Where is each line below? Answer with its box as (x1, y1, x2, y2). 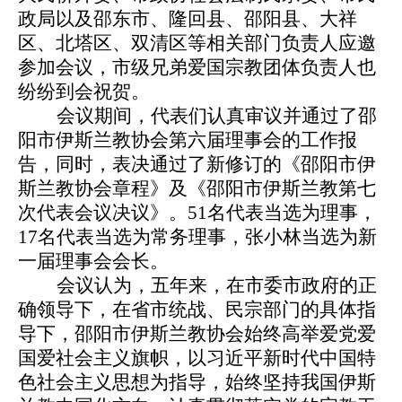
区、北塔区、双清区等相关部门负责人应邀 (18, 32, 376, 55)
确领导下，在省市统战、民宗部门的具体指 (18, 299, 376, 321)
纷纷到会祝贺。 (18, 81, 150, 103)
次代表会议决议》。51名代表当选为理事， (18, 202, 377, 224)
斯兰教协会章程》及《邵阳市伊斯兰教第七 (18, 178, 376, 200)
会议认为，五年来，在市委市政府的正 (56, 275, 377, 297)
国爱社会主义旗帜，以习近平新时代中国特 (18, 347, 376, 370)
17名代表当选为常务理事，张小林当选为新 (18, 226, 377, 249)
